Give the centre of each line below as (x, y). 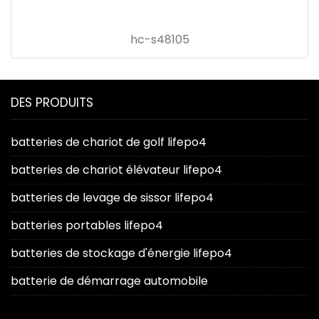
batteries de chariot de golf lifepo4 (109, 142)
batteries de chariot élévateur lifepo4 (116, 170)
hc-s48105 (159, 40)
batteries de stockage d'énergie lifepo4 (121, 253)
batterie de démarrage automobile (109, 281)
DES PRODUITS (52, 103)
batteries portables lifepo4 (87, 226)
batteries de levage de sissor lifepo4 (112, 198)
